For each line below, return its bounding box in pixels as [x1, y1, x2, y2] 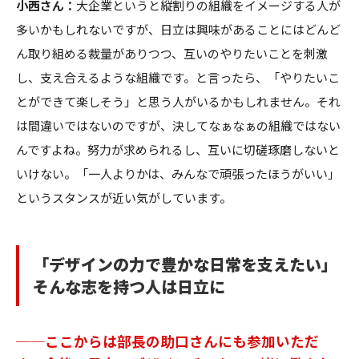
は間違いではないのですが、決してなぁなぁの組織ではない [16, 116, 341, 134]
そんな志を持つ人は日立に [33, 274, 225, 298]
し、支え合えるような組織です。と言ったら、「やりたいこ [16, 68, 340, 86]
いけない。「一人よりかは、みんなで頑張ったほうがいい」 [16, 164, 340, 182]
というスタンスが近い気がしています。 [16, 188, 232, 206]
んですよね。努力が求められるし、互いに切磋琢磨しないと [16, 140, 340, 158]
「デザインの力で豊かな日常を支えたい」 [33, 252, 337, 276]
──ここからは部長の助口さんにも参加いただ [16, 330, 319, 351]
